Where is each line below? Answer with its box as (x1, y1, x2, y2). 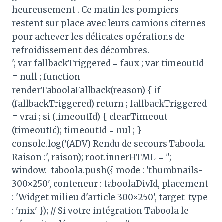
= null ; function (12, 71, 80, 82)
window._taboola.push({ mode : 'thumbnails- (12, 165, 203, 176)
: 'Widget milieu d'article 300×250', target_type (12, 191, 208, 203)
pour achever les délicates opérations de (12, 31, 185, 42)
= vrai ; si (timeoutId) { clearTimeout (12, 111, 167, 122)
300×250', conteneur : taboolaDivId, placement (12, 178, 208, 189)
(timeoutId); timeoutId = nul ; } (12, 124, 141, 136)
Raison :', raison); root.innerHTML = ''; (12, 151, 171, 163)
